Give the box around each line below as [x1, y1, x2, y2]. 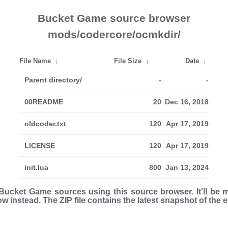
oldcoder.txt [24, 120, 66, 128]
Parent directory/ [24, 76, 82, 84]
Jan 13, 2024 [165, 163, 209, 172]
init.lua [24, 163, 48, 172]
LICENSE [24, 141, 55, 150]
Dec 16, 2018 [165, 98, 209, 106]
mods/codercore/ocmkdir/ [47, 28, 181, 40]
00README [24, 98, 63, 106]
